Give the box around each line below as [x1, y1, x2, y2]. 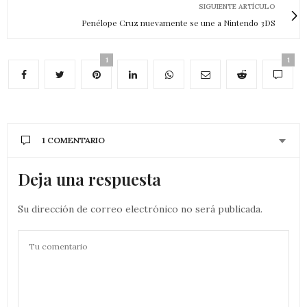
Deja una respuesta [18, 168, 161, 191]
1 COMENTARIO [42, 135, 105, 146]
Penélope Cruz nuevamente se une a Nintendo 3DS [82, 17, 275, 29]
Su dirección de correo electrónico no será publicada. [18, 203, 262, 216]
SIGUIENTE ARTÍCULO [199, 2, 275, 12]
